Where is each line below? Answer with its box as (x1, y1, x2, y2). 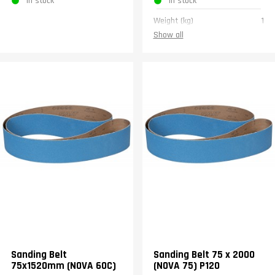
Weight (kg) (153, 15, 193, 27)
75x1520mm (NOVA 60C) (11, 258, 116, 273)
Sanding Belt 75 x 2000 (153, 247, 255, 261)
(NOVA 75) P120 (153, 258, 220, 273)
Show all (153, 29, 184, 41)
